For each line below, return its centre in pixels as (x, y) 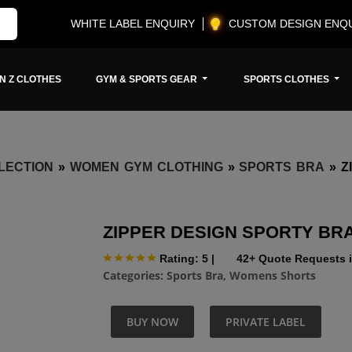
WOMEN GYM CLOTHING (146, 167)
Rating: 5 (184, 258)
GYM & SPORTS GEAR (148, 79)
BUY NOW (152, 322)
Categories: (135, 276)
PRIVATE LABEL (266, 322)
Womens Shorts (273, 276)
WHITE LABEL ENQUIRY (133, 24)
